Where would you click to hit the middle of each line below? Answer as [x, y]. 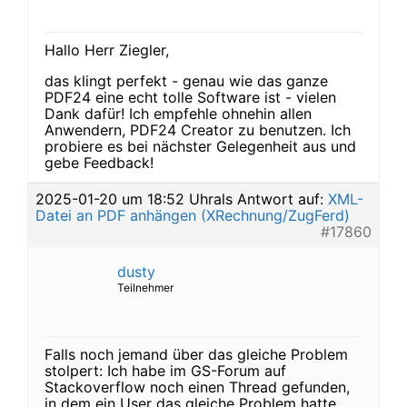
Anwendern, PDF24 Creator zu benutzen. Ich [198, 130]
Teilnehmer [145, 288]
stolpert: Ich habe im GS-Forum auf [165, 371]
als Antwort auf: [271, 199]
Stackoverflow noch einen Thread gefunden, [197, 387]
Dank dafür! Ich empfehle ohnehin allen [178, 114]
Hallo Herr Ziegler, [107, 50]
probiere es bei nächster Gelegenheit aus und [200, 146]
